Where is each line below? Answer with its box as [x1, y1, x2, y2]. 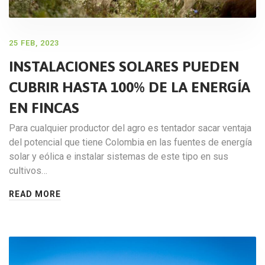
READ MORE [9, 189, 61, 199]
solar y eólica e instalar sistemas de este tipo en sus [9, 151, 228, 163]
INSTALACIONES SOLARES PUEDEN [9, 58, 239, 75]
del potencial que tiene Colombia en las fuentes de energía [9, 137, 252, 148]
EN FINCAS [9, 99, 79, 117]
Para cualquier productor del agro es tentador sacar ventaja [9, 122, 251, 134]
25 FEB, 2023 [9, 38, 59, 48]
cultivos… [9, 165, 47, 177]
